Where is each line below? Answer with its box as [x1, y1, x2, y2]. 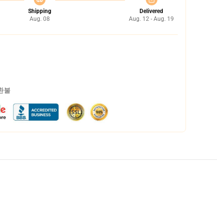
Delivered [139, 8, 163, 15]
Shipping [28, 8, 51, 15]
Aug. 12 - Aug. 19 [129, 15, 174, 22]
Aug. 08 [29, 15, 50, 22]
